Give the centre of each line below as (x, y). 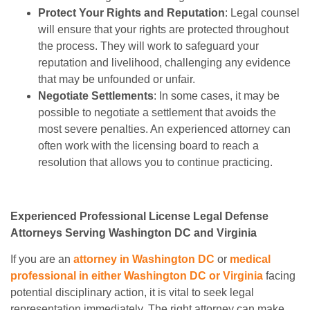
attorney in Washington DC (144, 259)
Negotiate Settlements (96, 96)
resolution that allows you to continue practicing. (155, 163)
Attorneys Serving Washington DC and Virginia (134, 232)
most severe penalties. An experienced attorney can (164, 129)
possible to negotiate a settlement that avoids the (157, 113)
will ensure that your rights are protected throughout (163, 30)
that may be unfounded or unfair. (117, 80)
